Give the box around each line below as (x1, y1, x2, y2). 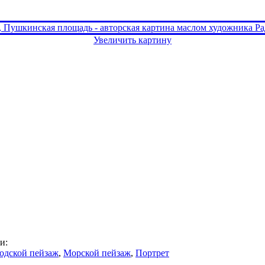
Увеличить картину (93, 34, 172, 45)
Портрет (135, 247, 169, 258)
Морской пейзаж (63, 247, 131, 258)
